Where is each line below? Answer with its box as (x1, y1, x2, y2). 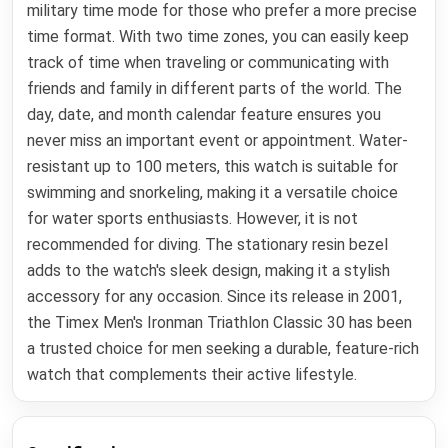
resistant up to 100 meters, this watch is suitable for (27, 156, 399, 176)
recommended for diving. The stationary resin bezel (27, 234, 389, 254)
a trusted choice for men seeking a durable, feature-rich (27, 338, 420, 358)
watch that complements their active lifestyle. (27, 364, 358, 384)
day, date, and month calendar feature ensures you (27, 104, 382, 124)
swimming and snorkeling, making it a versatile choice (27, 182, 399, 202)
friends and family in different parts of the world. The (27, 78, 403, 98)
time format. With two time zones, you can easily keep (27, 26, 410, 46)
